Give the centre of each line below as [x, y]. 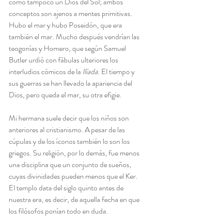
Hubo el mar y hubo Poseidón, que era [66, 25]
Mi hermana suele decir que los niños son [70, 118]
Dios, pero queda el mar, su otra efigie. [65, 95]
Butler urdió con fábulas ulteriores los [64, 60]
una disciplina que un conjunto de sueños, [71, 165]
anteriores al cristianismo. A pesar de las [68, 130]
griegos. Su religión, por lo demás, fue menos [75, 153]
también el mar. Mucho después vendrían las [75, 37]
